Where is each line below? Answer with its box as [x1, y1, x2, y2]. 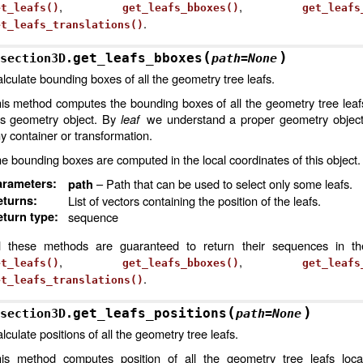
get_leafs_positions [72, 305, 227, 321]
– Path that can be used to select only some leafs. [92, 175, 352, 192]
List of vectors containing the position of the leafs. [67, 192, 321, 209]
